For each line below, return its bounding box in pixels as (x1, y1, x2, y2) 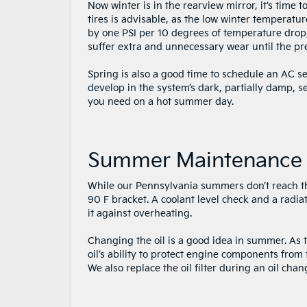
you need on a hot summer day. (88, 96, 234, 108)
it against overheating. (88, 208, 192, 219)
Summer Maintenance (88, 149, 302, 173)
